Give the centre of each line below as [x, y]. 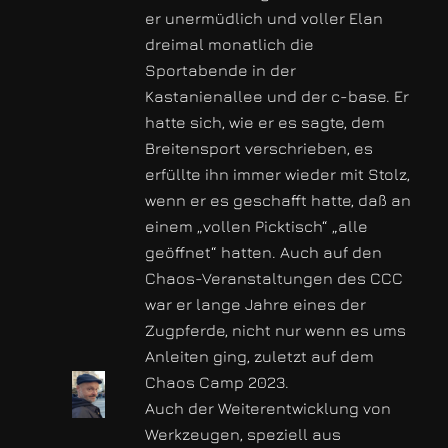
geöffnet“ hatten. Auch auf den [263, 251]
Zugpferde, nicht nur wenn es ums [275, 329]
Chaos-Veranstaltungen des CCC [273, 277]
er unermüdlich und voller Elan [263, 17]
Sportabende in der [220, 69]
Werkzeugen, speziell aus [242, 433]
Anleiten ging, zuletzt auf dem [259, 355]
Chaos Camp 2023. [216, 381]
